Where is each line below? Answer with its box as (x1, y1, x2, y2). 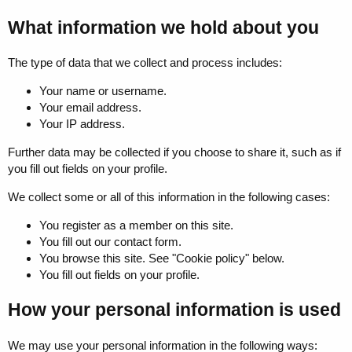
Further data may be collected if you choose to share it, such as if (8, 145, 341, 159)
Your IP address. (39, 117, 125, 131)
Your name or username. (39, 84, 167, 98)
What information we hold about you (8, 17, 319, 38)
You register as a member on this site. (39, 218, 233, 233)
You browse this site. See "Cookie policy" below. (39, 251, 284, 266)
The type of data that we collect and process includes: (8, 56, 282, 70)
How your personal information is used (8, 300, 341, 321)
